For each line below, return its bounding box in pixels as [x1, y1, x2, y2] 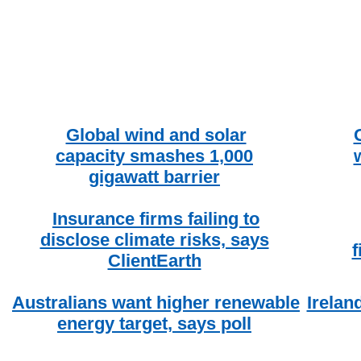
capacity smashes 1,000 [56, 145, 253, 166]
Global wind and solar [65, 124, 247, 145]
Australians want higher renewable [12, 292, 300, 313]
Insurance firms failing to [52, 208, 259, 229]
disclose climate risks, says [39, 229, 269, 250]
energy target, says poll [57, 313, 251, 334]
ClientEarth [107, 250, 201, 271]
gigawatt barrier [89, 166, 220, 187]
